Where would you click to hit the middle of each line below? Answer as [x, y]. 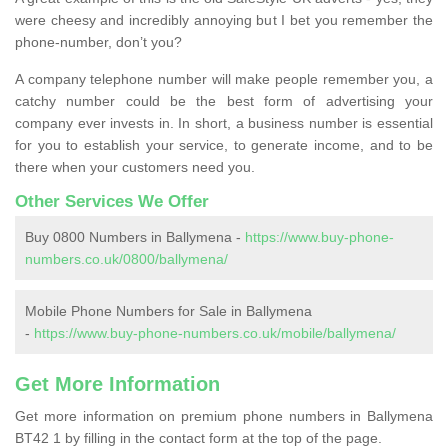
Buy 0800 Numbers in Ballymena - [135, 236]
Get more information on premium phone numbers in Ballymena [224, 415]
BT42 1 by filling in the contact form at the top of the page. [198, 437]
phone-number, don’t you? [98, 41]
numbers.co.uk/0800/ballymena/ [126, 258]
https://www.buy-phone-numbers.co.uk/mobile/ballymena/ [215, 332]
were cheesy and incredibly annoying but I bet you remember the [224, 19]
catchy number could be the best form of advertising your [224, 100]
